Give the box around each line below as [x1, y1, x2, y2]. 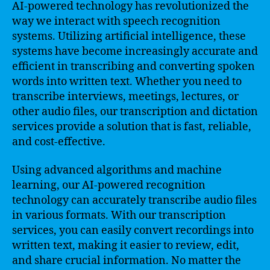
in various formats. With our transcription [12, 209, 226, 222]
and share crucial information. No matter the [12, 254, 241, 268]
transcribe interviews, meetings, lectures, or [12, 89, 239, 104]
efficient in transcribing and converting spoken [12, 59, 255, 74]
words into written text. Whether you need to [12, 74, 242, 89]
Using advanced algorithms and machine [12, 163, 222, 177]
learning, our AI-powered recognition [12, 178, 206, 192]
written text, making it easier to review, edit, [12, 239, 239, 253]
